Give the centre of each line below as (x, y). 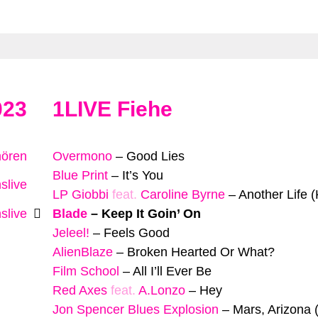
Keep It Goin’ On (151, 213)
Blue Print (80, 175)
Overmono (82, 156)
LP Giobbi (81, 194)
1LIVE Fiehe (113, 109)
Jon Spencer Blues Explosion (136, 309)
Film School (86, 271)
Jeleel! (71, 232)
